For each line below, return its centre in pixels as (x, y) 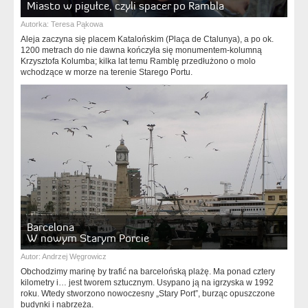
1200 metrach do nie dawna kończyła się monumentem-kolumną (141, 50)
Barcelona (51, 227)
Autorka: (36, 24)
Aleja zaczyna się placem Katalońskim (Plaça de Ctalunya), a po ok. (147, 39)
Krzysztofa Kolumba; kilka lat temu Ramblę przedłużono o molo (138, 61)
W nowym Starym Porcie (88, 238)
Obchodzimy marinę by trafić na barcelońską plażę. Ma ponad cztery (148, 272)
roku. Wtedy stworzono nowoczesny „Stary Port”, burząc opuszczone (148, 294)
